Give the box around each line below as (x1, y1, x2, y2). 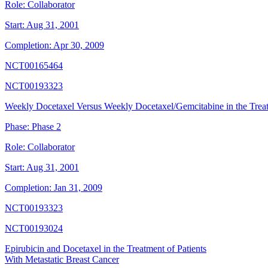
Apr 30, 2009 (53, 40, 104, 51)
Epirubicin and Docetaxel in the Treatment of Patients (5, 243, 206, 254)
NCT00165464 (5, 60, 63, 71)
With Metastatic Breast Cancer (5, 254, 119, 265)
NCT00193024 (5, 223, 63, 234)
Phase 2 (32, 121, 61, 132)
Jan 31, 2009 (54, 182, 102, 193)
